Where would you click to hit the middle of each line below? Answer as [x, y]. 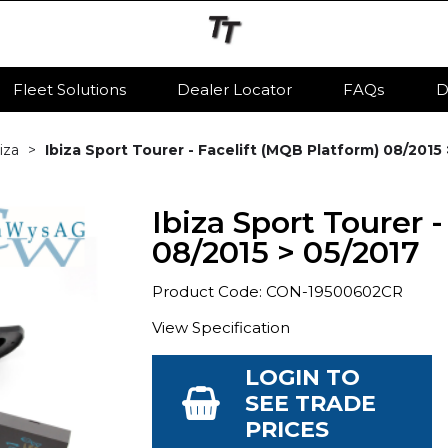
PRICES [287, 430]
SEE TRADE [310, 404]
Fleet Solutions [69, 90]
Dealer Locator [234, 90]
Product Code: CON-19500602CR [277, 292]
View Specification [221, 328]
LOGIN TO [302, 378]
